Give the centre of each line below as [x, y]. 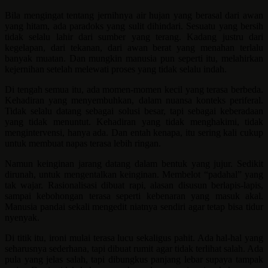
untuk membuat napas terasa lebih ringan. [83, 144]
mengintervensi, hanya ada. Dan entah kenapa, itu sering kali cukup [134, 133]
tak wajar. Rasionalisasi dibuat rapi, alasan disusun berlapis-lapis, [134, 185]
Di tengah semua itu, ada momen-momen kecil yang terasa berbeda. [134, 90]
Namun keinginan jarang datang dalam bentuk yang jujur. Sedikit [134, 164]
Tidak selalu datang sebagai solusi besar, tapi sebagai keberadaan [134, 111]
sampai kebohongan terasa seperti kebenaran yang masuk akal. [134, 196]
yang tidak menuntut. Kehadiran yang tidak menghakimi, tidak [134, 122]
